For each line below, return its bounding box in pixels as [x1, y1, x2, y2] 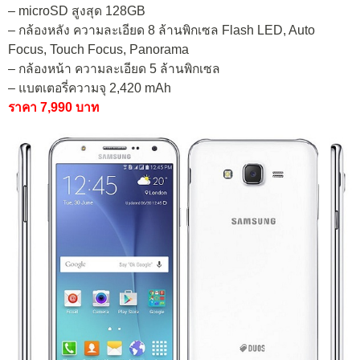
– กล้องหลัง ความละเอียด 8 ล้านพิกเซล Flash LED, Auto [8, 22, 315, 37]
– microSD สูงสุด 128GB [8, 3, 145, 18]
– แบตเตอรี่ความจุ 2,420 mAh [8, 80, 171, 95]
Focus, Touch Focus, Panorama [8, 42, 189, 56]
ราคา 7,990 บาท [8, 100, 99, 114]
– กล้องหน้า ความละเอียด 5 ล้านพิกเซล [8, 61, 220, 76]
